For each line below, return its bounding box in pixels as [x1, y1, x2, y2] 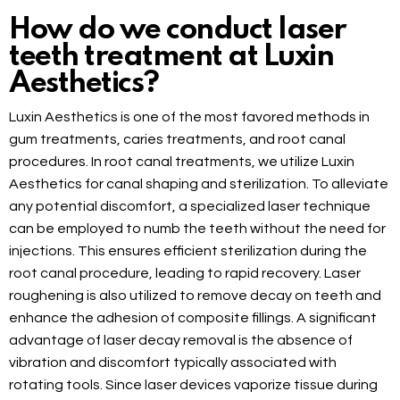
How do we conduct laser [9, 15, 346, 46]
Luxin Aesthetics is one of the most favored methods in [9, 110, 370, 125]
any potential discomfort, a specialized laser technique [9, 199, 371, 214]
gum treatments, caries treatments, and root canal [9, 132, 346, 147]
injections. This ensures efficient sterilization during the [9, 244, 367, 259]
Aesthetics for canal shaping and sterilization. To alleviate [9, 177, 388, 192]
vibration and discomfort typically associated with [9, 355, 337, 371]
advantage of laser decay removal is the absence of [9, 333, 353, 348]
